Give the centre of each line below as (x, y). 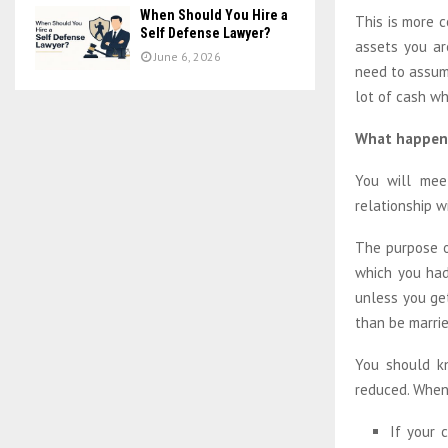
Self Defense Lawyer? (205, 33)
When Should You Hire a (214, 15)
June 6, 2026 (187, 57)
